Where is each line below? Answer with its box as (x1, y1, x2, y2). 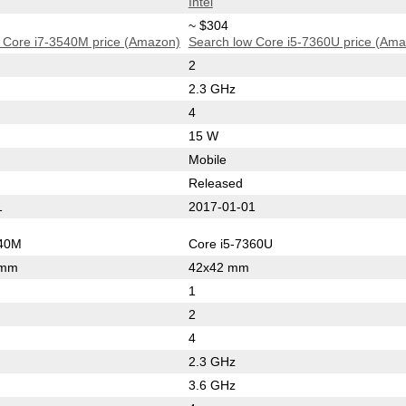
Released (188, 175, 243, 190)
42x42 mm (188, 259, 249, 275)
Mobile (188, 151, 227, 167)
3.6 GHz (188, 377, 236, 392)
